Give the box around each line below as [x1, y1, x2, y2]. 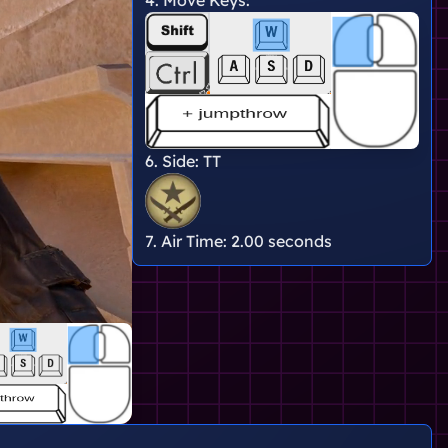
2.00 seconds [231, 230, 332, 251]
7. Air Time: [145, 230, 231, 251]
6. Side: [145, 150, 203, 171]
